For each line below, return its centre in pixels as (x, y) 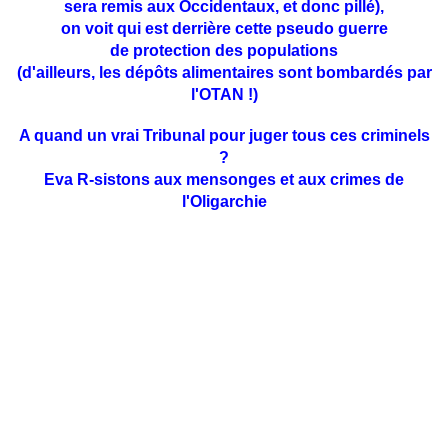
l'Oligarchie (224, 202)
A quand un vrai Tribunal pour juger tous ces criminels (224, 136)
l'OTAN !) (224, 95)
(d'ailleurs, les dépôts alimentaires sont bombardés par (224, 73)
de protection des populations (224, 51)
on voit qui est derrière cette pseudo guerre (224, 29)
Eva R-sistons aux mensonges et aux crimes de (224, 180)
